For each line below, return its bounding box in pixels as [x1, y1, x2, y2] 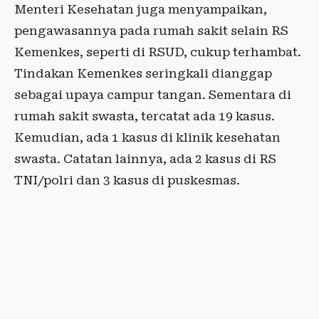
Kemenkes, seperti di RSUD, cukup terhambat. [14, 45, 301, 60]
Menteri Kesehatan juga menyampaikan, [14, 2, 267, 17]
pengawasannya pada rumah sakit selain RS [14, 23, 288, 38]
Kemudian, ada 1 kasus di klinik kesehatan [14, 130, 281, 145]
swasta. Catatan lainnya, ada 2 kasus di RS [14, 152, 276, 167]
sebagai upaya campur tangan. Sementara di [14, 88, 291, 103]
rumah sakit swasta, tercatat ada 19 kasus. [14, 109, 275, 124]
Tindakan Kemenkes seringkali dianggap [14, 66, 272, 81]
